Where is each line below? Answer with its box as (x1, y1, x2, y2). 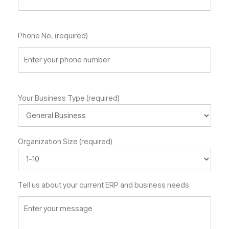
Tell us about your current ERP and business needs (18, 180, 189, 190)
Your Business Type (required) (18, 93, 120, 103)
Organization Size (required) (18, 137, 112, 147)
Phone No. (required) (18, 31, 88, 41)
